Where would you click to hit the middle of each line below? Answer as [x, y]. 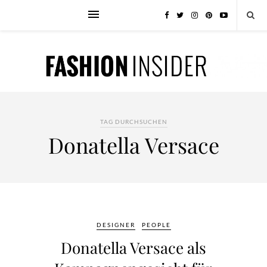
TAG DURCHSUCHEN [133, 122]
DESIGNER [116, 225]
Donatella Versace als [133, 248]
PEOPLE [156, 225]
